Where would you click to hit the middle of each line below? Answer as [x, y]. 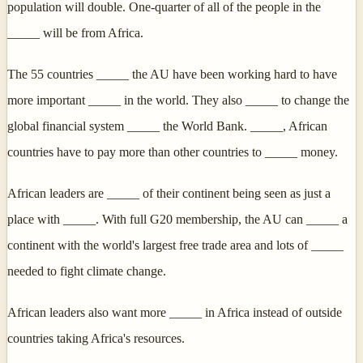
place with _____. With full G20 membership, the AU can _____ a [177, 219]
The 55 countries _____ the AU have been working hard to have [172, 74]
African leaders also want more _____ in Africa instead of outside [175, 313]
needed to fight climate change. [87, 271]
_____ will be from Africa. [75, 32]
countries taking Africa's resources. [96, 339]
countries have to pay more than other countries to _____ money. [173, 152]
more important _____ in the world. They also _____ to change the [178, 100]
